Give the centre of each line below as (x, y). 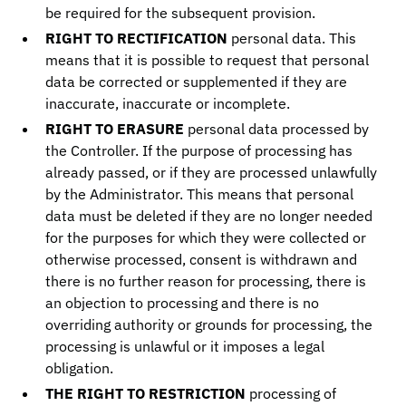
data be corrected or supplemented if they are (197, 82)
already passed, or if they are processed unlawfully (212, 172)
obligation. (80, 368)
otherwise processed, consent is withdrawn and (202, 259)
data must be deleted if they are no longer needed (209, 216)
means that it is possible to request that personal (208, 60)
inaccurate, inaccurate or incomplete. (168, 103)
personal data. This (292, 38)
